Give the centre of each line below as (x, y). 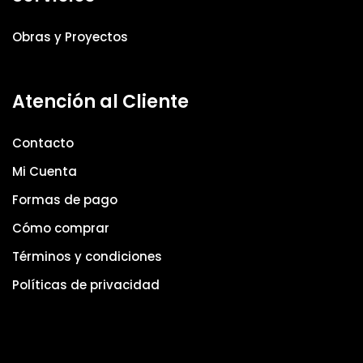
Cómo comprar (61, 228)
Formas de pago (65, 200)
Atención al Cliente (100, 102)
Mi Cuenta (45, 172)
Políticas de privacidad (86, 285)
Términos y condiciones (87, 257)
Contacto (43, 143)
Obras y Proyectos (70, 37)
